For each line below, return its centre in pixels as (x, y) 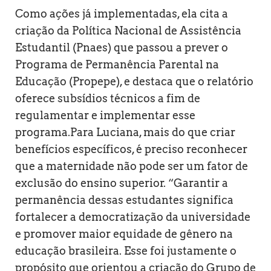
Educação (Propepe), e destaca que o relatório (134, 81)
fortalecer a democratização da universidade (133, 217)
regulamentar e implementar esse (105, 115)
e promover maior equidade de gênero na (124, 233)
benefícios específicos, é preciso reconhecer (131, 149)
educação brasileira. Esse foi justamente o (126, 250)
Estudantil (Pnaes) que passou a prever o (122, 47)
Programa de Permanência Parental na (117, 64)
